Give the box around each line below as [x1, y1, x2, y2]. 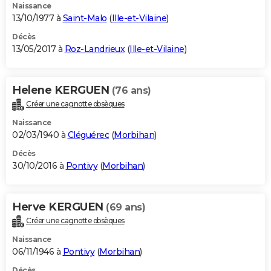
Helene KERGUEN [12, 83, 112, 97]
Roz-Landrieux [64, 44, 125, 55]
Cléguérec [67, 129, 109, 140]
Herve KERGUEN [12, 200, 106, 214]
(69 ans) [106, 201, 145, 213]
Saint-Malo [62, 13, 107, 24]
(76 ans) [111, 85, 151, 97]
